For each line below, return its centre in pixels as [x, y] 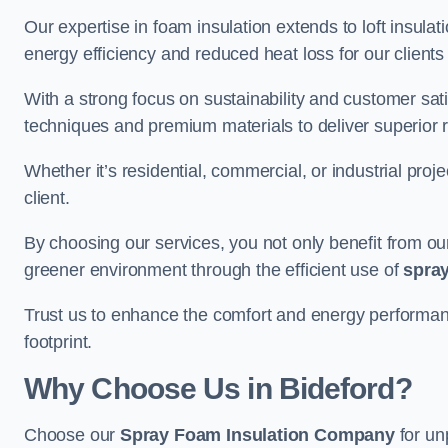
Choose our [72, 435]
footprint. [58, 342]
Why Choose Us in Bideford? [218, 388]
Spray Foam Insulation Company [257, 435]
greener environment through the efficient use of [214, 270]
